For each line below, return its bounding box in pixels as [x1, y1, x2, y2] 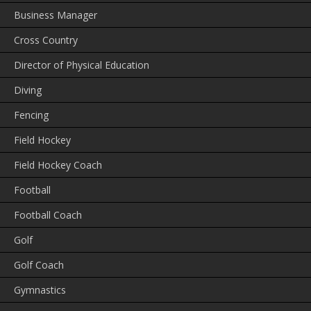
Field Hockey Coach [14, 158, 102, 172]
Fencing [14, 108, 49, 122]
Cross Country [14, 33, 78, 47]
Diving [14, 83, 42, 97]
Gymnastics [14, 283, 66, 297]
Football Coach [14, 208, 82, 222]
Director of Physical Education [14, 58, 149, 72]
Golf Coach [14, 258, 64, 272]
